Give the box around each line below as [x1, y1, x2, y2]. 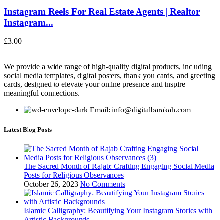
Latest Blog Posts [4, 125, 52, 133]
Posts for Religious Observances [24, 170, 124, 179]
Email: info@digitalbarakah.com [90, 106, 191, 114]
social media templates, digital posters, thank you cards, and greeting [4, 71, 215, 80]
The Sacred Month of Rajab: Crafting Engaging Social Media [24, 162, 214, 170]
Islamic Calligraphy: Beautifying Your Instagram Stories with [24, 206, 212, 215]
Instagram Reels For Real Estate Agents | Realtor [4, 6, 200, 17]
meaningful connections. [4, 89, 80, 98]
